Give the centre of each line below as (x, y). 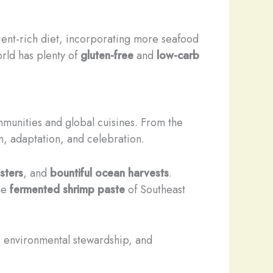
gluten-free (107, 56)
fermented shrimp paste (67, 189)
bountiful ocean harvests (109, 173)
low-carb (178, 56)
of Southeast (155, 189)
